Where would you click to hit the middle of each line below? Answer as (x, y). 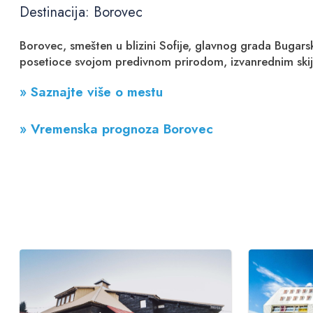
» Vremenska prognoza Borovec (117, 129)
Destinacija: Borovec (81, 12)
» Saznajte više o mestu (92, 92)
